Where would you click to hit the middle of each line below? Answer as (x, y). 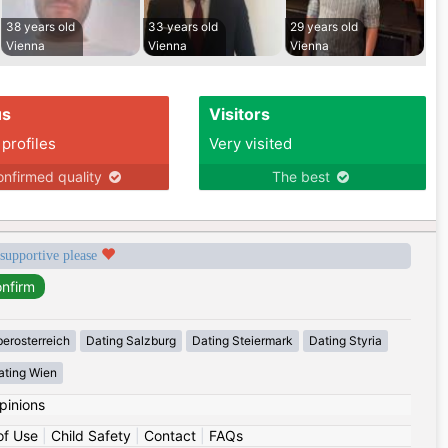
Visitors (239, 114)
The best (303, 177)
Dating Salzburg (130, 341)
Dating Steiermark (242, 341)
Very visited (250, 144)
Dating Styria (345, 341)
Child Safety (90, 436)
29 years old (324, 27)
